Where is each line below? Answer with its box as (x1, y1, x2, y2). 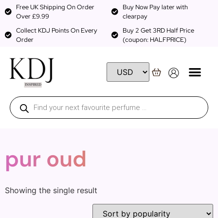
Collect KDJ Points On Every (16, 26, 97, 35)
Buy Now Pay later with (122, 3, 188, 11)
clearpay (122, 12, 147, 20)
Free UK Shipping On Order (16, 3, 94, 11)
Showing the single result (5, 185, 97, 195)
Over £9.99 (16, 12, 49, 20)
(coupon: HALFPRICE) (122, 36, 186, 44)
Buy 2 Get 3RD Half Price (122, 26, 194, 35)
